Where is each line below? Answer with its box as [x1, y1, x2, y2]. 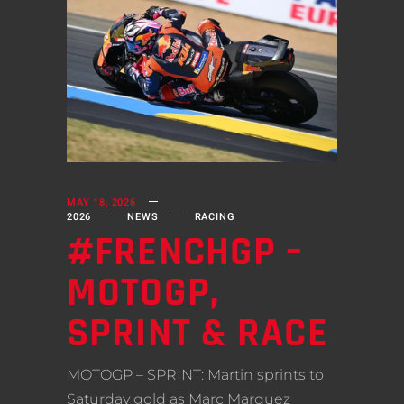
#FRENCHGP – [67, 226, 304, 280]
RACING [194, 209, 235, 225]
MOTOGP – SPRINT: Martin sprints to [67, 366, 324, 384]
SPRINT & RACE [67, 308, 328, 361]
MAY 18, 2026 [67, 195, 136, 211]
